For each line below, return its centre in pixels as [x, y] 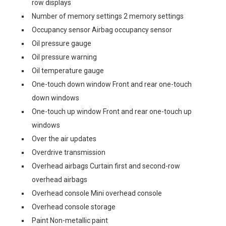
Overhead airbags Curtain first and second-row [106, 166]
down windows [55, 98]
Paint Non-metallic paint [70, 220]
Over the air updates [64, 139]
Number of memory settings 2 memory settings [108, 16]
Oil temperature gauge [68, 71]
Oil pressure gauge [62, 43]
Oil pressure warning [64, 57]
